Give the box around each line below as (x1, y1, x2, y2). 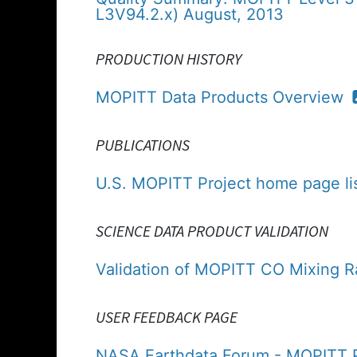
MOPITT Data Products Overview (96, 87, 348, 107)
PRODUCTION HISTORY (96, 48, 241, 69)
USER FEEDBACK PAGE (96, 306, 237, 327)
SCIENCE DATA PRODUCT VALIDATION (96, 220, 328, 241)
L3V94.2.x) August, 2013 (96, 4, 284, 24)
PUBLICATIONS (96, 134, 190, 155)
